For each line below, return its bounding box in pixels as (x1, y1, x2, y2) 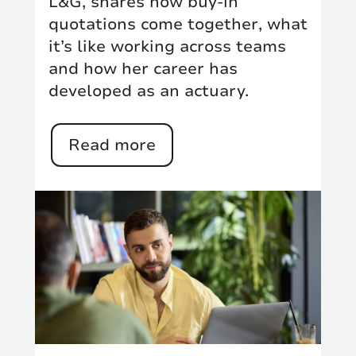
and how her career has (48, 57, 238, 79)
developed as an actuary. (48, 79, 249, 102)
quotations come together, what (48, 13, 308, 35)
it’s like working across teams (48, 35, 286, 57)
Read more (68, 133, 156, 156)
